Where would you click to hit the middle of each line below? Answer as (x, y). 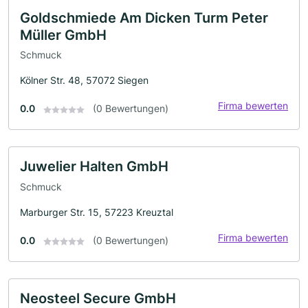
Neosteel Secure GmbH (98, 298)
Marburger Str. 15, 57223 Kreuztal (97, 212)
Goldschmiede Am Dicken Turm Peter (144, 18)
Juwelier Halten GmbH (94, 167)
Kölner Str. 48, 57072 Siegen (84, 80)
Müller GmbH (63, 35)
